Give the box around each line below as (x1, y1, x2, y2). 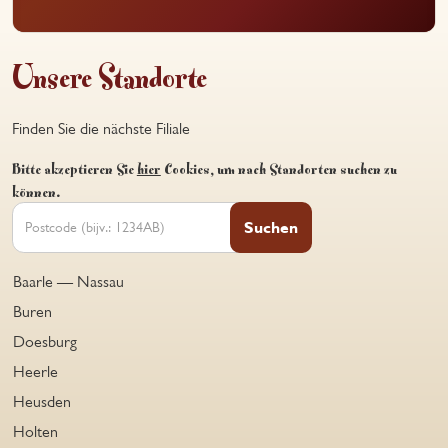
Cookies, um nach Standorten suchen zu (160, 157, 397, 177)
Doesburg (12, 331, 77, 351)
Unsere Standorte (11, 55, 207, 94)
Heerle (12, 361, 58, 381)
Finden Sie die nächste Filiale (11, 119, 190, 139)
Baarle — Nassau (12, 271, 124, 291)
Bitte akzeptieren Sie (11, 157, 137, 177)
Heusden (12, 391, 71, 411)
